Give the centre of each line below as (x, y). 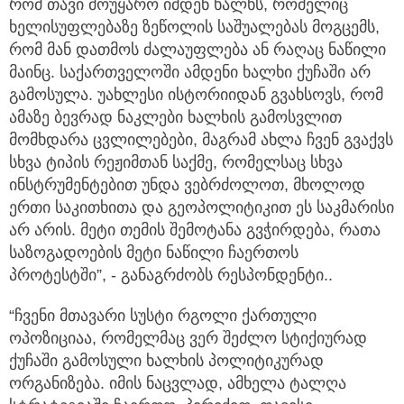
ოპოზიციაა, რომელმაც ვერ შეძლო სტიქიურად (188, 339)
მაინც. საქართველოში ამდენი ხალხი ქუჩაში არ (190, 73)
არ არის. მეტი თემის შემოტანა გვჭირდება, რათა (195, 230)
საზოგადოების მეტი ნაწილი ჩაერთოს (154, 253)
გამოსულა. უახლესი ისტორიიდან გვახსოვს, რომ (196, 95)
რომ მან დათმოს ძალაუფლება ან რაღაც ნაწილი (197, 50)
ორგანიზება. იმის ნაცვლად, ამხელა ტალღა (178, 384)
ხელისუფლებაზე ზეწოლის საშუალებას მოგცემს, (194, 28)
